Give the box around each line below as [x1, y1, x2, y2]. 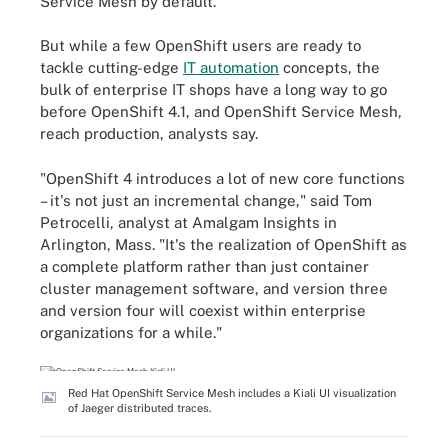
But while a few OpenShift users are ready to [40, 37, 361, 54]
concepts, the [279, 59, 380, 76]
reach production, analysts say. [40, 125, 258, 142]
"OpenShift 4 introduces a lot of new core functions [40, 169, 405, 187]
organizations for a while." [40, 323, 222, 341]
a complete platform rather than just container [40, 257, 369, 275]
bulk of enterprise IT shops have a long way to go [40, 81, 387, 98]
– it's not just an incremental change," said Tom [40, 191, 372, 209]
